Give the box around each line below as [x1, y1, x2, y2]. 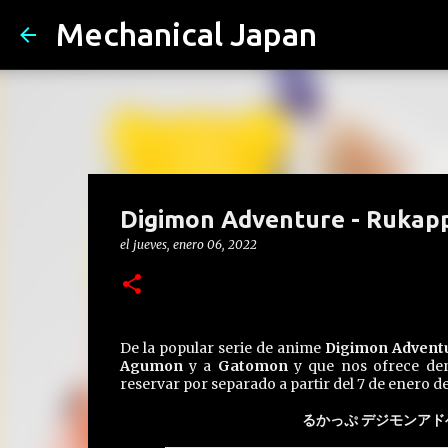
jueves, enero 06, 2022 [132, 237, 257, 252]
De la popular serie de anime [119, 339, 325, 357]
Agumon [119, 357, 183, 375]
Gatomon [217, 357, 288, 375]
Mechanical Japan [56, 16, 317, 52]
